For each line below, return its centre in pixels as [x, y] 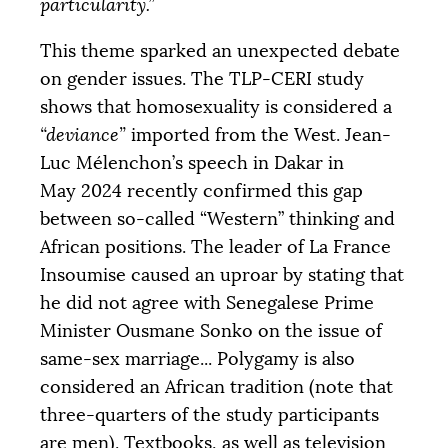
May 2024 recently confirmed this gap [201, 190]
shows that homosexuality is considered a [216, 106]
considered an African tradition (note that [216, 386]
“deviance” [83, 134]
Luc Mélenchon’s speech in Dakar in [192, 162]
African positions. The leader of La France [215, 246]
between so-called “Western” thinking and [217, 218]
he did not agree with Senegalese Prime [207, 302]
